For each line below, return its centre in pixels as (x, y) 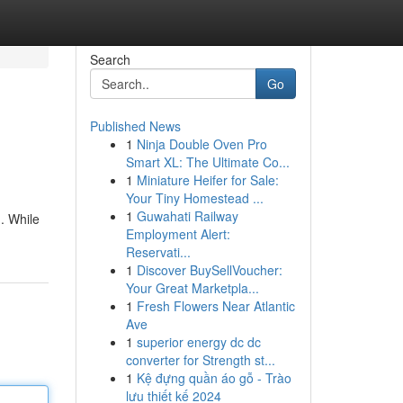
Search (110, 59)
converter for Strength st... (200, 360)
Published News (135, 126)
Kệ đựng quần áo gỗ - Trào (214, 378)
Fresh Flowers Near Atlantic (215, 306)
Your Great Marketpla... (192, 288)
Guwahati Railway (187, 216)
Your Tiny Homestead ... (194, 198)
